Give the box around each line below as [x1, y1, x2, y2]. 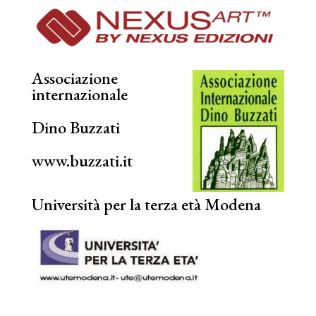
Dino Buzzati [31, 116, 120, 138]
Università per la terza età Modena [31, 193, 261, 215]
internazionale [31, 83, 128, 105]
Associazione [31, 66, 118, 89]
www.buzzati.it [31, 149, 133, 171]
